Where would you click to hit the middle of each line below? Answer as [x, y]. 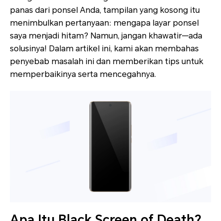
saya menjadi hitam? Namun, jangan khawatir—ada [106, 36]
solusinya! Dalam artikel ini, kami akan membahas [104, 49]
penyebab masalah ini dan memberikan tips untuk [107, 61]
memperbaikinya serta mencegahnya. [83, 74]
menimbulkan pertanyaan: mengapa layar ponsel [104, 23]
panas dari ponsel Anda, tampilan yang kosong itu [105, 10]
